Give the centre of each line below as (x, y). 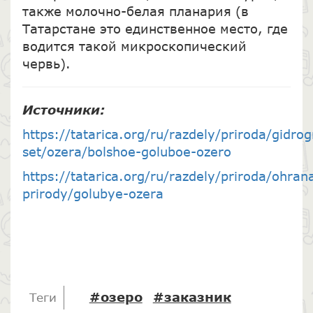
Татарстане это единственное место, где (155, 29)
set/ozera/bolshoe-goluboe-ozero (126, 152)
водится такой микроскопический (134, 46)
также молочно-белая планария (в (135, 12)
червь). (46, 64)
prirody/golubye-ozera (93, 194)
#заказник (192, 297)
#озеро (116, 297)
